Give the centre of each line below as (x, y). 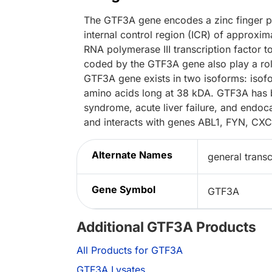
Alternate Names (132, 155)
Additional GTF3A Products (166, 227)
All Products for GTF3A (130, 250)
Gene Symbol (124, 190)
